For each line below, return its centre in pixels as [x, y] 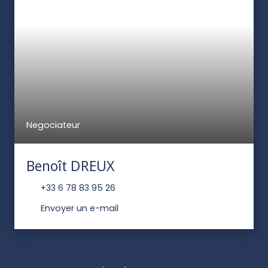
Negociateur [53, 125]
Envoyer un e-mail [80, 208]
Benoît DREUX [71, 165]
